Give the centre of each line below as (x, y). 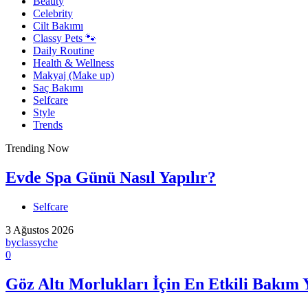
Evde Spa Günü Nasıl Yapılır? (111, 177)
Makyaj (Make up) (74, 75)
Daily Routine (64, 50)
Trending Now (37, 148)
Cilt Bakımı (58, 25)
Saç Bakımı (58, 87)
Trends (48, 124)
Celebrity (53, 13)
